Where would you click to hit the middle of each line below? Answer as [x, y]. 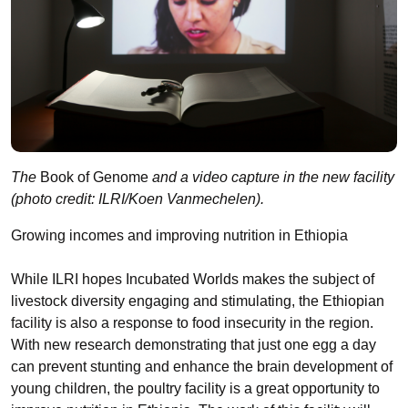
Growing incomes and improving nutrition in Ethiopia [179, 235]
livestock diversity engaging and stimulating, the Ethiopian [198, 301]
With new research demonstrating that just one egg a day [194, 344]
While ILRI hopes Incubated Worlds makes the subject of [193, 279]
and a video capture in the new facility [271, 177]
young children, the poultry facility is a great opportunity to [195, 388]
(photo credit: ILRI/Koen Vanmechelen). [138, 199]
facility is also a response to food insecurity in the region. [192, 322]
